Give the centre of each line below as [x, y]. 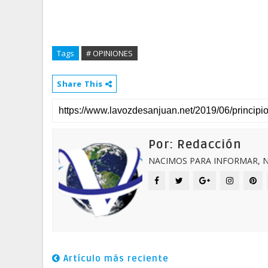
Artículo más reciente [115, 258]
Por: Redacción [195, 145]
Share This [81, 84]
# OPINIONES [109, 53]
